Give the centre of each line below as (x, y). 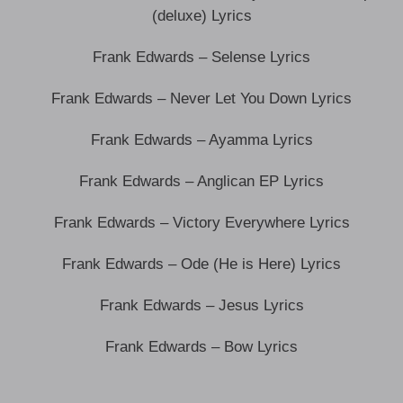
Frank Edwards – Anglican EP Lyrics (201, 182)
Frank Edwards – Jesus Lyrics (201, 306)
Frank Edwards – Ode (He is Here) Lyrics (201, 264)
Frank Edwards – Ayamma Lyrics (201, 140)
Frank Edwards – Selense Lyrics (201, 58)
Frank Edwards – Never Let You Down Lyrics (201, 99)
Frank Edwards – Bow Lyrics (201, 347)
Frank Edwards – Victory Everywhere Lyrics (201, 223)
